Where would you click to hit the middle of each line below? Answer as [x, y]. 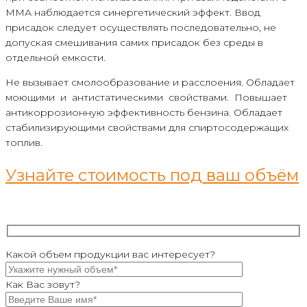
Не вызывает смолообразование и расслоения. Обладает [151, 83]
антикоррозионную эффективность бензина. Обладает [144, 113]
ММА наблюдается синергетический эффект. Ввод [133, 13]
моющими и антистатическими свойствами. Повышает [148, 98]
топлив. [24, 143]
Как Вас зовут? [43, 284]
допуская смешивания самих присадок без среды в [134, 43]
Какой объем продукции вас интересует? [110, 254]
